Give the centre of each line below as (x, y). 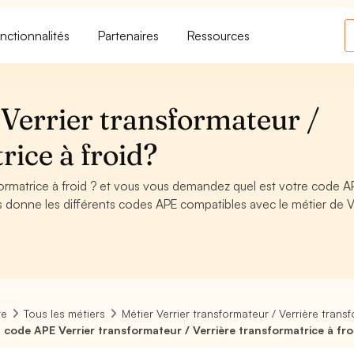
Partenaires (129, 35)
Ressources (219, 35)
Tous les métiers (65, 313)
